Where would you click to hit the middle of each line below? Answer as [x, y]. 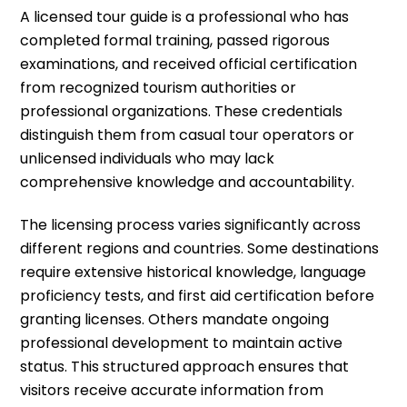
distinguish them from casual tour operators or [188, 134]
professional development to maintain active [182, 342]
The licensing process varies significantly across [191, 224]
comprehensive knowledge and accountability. [188, 182]
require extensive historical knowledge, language [194, 272]
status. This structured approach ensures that [185, 366]
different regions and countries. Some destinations [200, 248]
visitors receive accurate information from [172, 390]
